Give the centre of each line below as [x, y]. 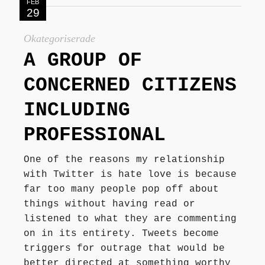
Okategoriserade [59, 39]
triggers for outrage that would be [124, 249]
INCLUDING [77, 111]
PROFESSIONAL [95, 135]
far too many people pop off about [121, 190]
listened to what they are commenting [130, 219]
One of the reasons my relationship [124, 160]
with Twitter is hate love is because [130, 175]
